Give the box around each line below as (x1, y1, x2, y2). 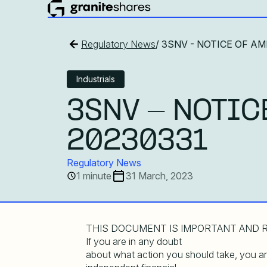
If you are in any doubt (86, 235, 182, 247)
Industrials (76, 73, 115, 84)
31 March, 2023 (126, 169, 193, 182)
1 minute (76, 169, 111, 182)
